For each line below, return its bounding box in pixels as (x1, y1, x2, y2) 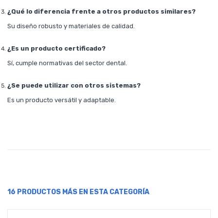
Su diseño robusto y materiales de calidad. (7, 22, 135, 30)
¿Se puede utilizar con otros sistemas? (7, 82, 141, 90)
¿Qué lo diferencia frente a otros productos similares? (7, 8, 196, 16)
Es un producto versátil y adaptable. (7, 96, 116, 104)
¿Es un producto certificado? (7, 45, 106, 53)
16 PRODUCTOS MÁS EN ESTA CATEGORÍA (7, 188, 149, 197)
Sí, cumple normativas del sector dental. (7, 59, 127, 67)
